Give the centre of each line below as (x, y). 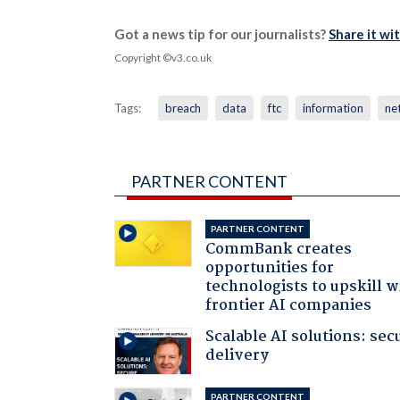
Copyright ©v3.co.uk (162, 57)
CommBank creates (279, 249)
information (333, 108)
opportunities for (270, 268)
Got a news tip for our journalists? (221, 33)
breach (183, 108)
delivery (237, 355)
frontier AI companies (289, 305)
